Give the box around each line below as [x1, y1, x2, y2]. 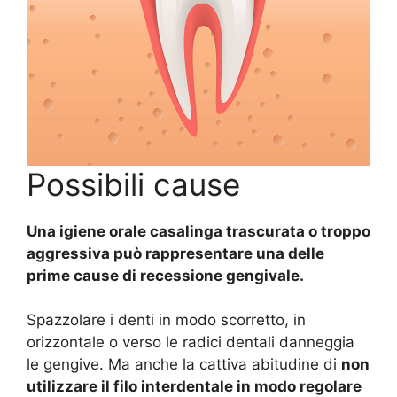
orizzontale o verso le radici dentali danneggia [27, 333, 354, 352]
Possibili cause [27, 165, 240, 203]
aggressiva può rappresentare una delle [27, 244, 324, 262]
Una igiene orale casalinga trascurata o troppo [27, 222, 370, 240]
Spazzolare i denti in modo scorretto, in [27, 311, 306, 330]
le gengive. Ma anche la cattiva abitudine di [27, 355, 341, 374]
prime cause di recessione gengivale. [27, 266, 304, 284]
